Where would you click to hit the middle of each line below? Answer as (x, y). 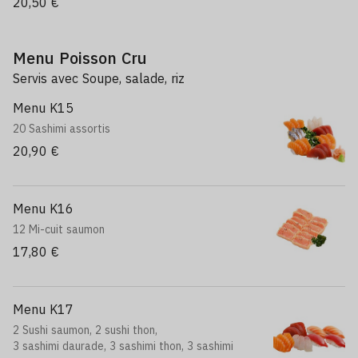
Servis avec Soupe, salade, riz (99, 78)
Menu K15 (43, 108)
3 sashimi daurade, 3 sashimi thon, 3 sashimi (123, 346)
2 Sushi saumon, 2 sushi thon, (85, 330)
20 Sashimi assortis (62, 129)
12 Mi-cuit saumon (59, 229)
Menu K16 (43, 209)
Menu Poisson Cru (80, 58)
